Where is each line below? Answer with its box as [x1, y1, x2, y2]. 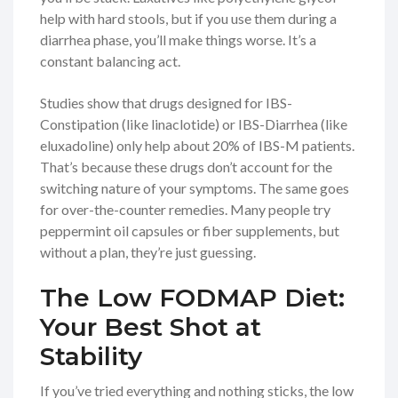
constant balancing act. [40, 52, 180, 70]
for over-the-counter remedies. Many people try [40, 201, 330, 219]
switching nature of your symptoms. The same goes [40, 179, 349, 197]
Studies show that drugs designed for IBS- [40, 94, 292, 112]
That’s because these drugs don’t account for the [40, 158, 332, 176]
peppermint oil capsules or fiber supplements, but [40, 222, 339, 240]
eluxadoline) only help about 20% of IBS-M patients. [40, 137, 354, 155]
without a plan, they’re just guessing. [40, 243, 256, 261]
